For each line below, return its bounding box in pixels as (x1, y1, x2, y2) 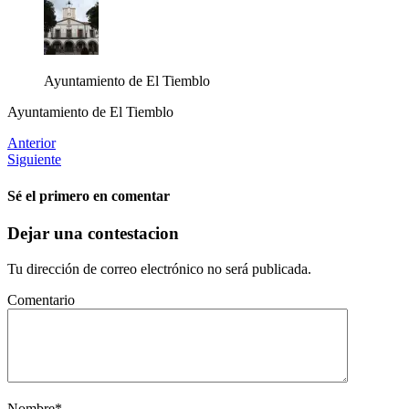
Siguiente (7, 152, 61, 168)
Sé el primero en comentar (7, 187, 170, 204)
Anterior (7, 135, 56, 152)
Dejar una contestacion (7, 223, 179, 243)
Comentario (7, 291, 75, 308)
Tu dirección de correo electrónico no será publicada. (7, 260, 311, 277)
